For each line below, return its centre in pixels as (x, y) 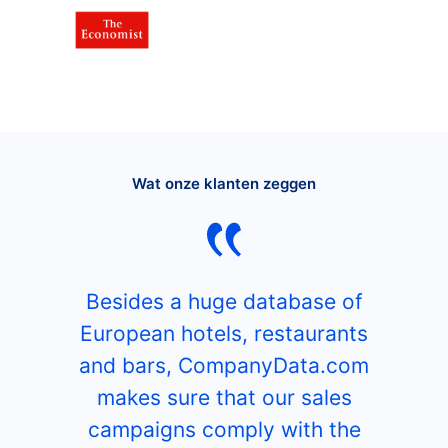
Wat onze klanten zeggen (224, 184)
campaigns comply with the (224, 429)
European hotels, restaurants (224, 333)
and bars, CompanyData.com (224, 365)
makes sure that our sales (224, 397)
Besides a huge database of (224, 301)
